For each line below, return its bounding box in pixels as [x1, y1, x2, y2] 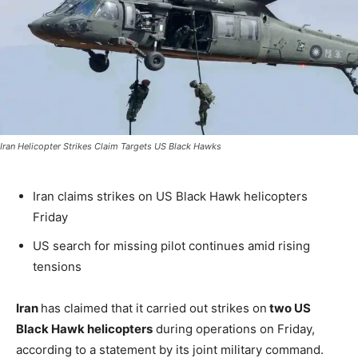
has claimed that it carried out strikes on [41, 300, 267, 316]
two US [267, 300, 311, 316]
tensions [33, 259, 82, 275]
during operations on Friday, [153, 321, 315, 337]
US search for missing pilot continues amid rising [33, 238, 310, 254]
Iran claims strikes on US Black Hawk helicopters [33, 189, 308, 205]
